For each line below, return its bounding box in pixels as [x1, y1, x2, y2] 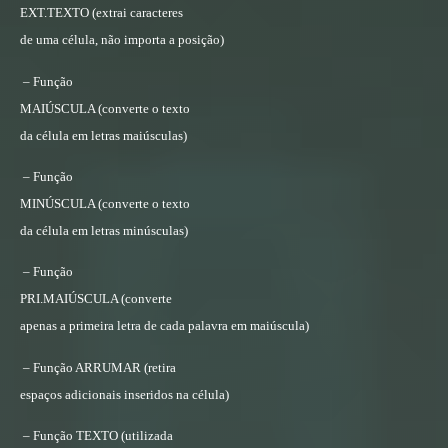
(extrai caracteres [89, 5, 183, 21]
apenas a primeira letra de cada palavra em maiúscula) [20, 318, 309, 334]
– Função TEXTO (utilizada [23, 428, 173, 444]
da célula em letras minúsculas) [20, 223, 188, 239]
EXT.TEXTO [20, 5, 89, 21]
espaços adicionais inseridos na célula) [20, 386, 229, 402]
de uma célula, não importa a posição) [20, 32, 224, 48]
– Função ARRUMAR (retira [23, 359, 176, 375]
